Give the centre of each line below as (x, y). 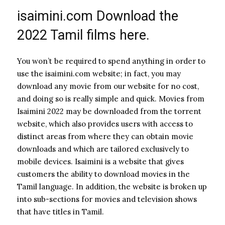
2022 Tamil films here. (83, 35)
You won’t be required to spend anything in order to (111, 61)
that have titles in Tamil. (61, 211)
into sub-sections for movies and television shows (107, 199)
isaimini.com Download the (98, 16)
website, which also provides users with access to (105, 124)
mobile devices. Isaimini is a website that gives (100, 161)
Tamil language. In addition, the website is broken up (112, 186)
